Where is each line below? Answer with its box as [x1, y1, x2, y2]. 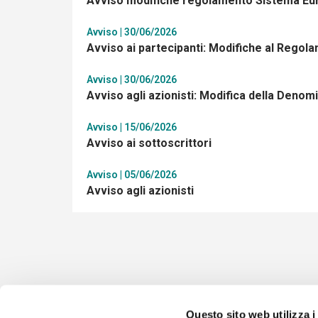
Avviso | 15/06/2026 [87, 121, 177, 133]
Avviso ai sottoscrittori [87, 136, 212, 150]
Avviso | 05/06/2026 [87, 168, 177, 180]
